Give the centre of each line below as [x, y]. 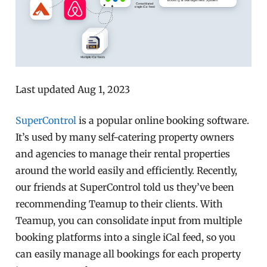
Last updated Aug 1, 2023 [73, 90]
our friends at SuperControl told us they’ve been [125, 187]
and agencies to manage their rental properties [123, 154]
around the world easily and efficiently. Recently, [127, 171]
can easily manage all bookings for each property [128, 254]
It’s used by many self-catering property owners [125, 137]
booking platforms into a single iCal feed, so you [126, 237]
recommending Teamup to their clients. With [119, 204]
